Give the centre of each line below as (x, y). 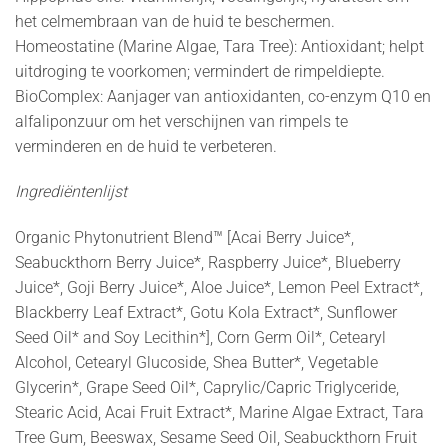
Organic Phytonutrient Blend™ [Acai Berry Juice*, (184, 238)
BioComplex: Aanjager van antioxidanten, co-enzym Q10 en (223, 96)
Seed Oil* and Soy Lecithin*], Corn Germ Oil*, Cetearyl (200, 338)
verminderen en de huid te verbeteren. (146, 146)
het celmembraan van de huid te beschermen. (175, 21)
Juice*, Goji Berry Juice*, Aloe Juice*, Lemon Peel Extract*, (219, 288)
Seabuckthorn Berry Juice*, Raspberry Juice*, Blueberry (208, 263)
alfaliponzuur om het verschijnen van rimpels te (181, 121)
